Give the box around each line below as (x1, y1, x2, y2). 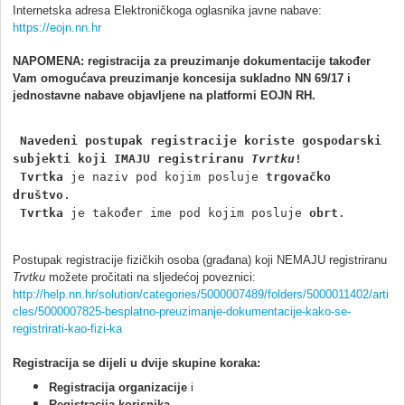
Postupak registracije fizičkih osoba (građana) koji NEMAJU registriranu (13, 252, 387, 267)
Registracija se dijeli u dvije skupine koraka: (13, 355, 260, 370)
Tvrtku (251, 151, 295, 165)
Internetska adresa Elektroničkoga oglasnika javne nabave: (13, 3, 322, 17)
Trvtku (13, 269, 45, 284)
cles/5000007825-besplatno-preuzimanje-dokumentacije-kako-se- (13, 304, 351, 318)
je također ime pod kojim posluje (63, 205, 309, 220)
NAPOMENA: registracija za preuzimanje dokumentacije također (13, 53, 371, 68)
